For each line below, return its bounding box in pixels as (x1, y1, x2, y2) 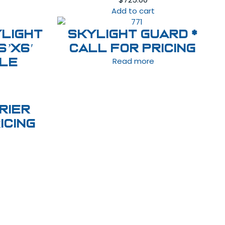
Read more (112, 56, 154, 66)
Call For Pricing (70, 42, 196, 55)
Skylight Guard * (68, 28, 198, 41)
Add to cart (111, 6, 155, 16)
